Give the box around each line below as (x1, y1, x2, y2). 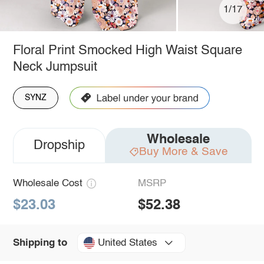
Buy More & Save (138, 146, 228, 157)
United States (97, 237, 157, 248)
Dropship (33, 138, 85, 152)
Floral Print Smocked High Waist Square (12, 44, 242, 57)
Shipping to (12, 237, 67, 248)
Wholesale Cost (12, 178, 82, 189)
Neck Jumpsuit (12, 60, 97, 74)
